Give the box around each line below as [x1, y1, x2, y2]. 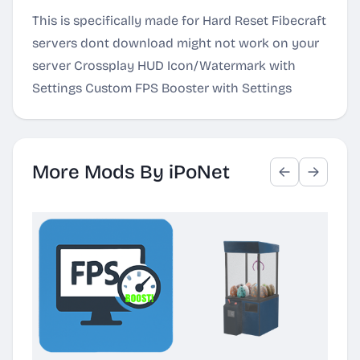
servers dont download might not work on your [32, 35, 319, 51]
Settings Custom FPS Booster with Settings [32, 80, 292, 96]
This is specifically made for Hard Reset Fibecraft [32, 13, 326, 28]
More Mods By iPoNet [32, 161, 230, 183]
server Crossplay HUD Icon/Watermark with [32, 58, 296, 73]
